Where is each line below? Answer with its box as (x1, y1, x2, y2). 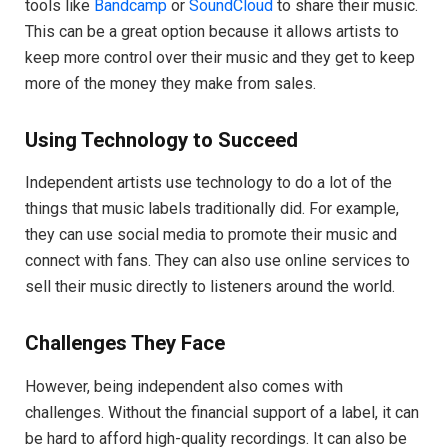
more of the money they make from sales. (25, 74, 316, 94)
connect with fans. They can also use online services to (25, 251, 410, 271)
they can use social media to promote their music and (25, 225, 397, 245)
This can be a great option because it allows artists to (25, 22, 399, 42)
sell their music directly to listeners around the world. (25, 277, 395, 297)
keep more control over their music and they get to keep (25, 48, 415, 68)
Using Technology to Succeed (25, 127, 298, 152)
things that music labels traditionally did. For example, (25, 199, 399, 219)
